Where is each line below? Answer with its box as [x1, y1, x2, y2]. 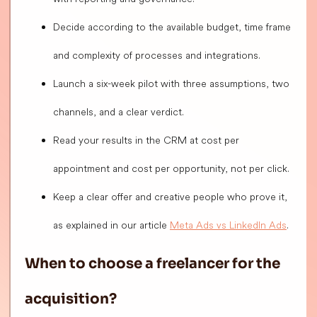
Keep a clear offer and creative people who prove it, [53, 190, 287, 204]
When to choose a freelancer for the [25, 255, 280, 273]
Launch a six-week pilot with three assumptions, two [53, 77, 289, 91]
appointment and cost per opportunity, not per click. [53, 162, 289, 175]
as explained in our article [53, 219, 170, 232]
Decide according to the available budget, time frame [53, 21, 291, 34]
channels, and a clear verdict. [53, 105, 184, 119]
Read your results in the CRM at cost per [53, 134, 239, 147]
